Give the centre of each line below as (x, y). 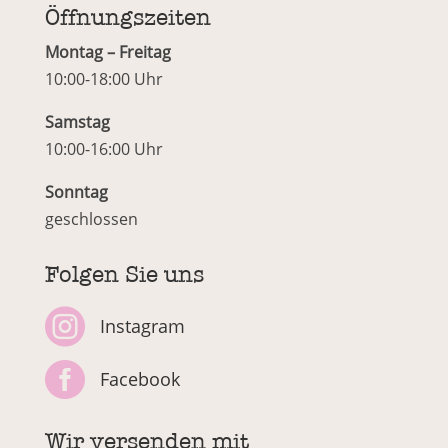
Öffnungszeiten (127, 17)
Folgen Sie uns (124, 274)
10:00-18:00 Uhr (103, 79)
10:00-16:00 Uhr (103, 149)
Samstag (77, 122)
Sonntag (76, 192)
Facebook (139, 379)
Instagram (142, 326)
